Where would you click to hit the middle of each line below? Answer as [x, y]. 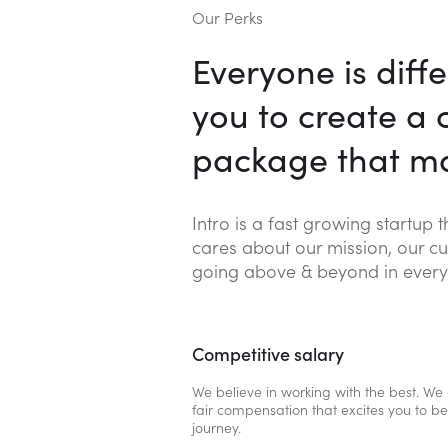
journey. [216, 428]
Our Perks [227, 18]
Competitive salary [268, 355]
